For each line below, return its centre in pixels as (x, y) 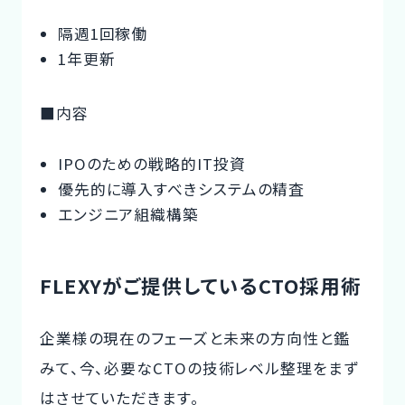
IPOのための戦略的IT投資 (151, 163)
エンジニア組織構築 (128, 214)
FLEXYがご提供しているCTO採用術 (200, 285)
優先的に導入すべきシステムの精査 (181, 188)
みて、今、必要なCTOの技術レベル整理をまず (199, 368)
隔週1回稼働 (103, 33)
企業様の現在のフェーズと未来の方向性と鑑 (194, 339)
